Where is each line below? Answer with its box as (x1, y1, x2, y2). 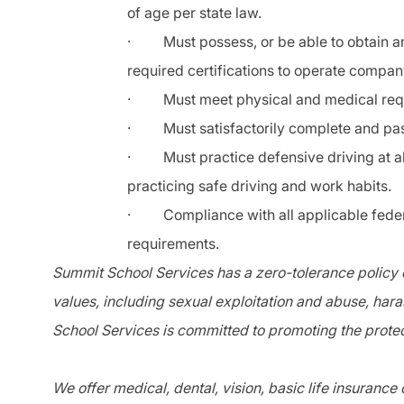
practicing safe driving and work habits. (127, 177, 391, 196)
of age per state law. (127, 4, 262, 23)
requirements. (127, 234, 219, 253)
